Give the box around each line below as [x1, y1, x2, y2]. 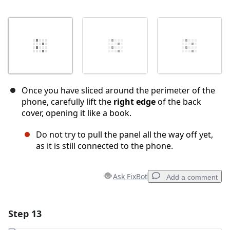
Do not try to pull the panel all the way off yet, [36, 129, 213, 141]
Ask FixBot [113, 171, 147, 182]
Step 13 [8, 207, 42, 220]
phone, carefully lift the [22, 96, 113, 108]
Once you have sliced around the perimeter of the [22, 85, 215, 97]
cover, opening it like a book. [22, 107, 131, 119]
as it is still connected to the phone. [36, 140, 173, 152]
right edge [113, 96, 158, 108]
